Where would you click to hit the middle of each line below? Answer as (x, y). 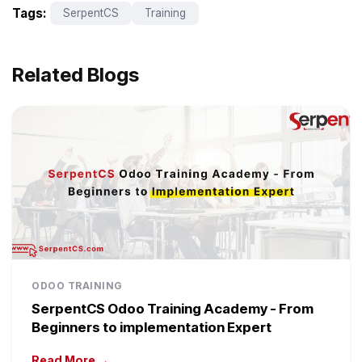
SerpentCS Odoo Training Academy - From (173, 309)
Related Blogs (76, 75)
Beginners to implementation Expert (152, 328)
